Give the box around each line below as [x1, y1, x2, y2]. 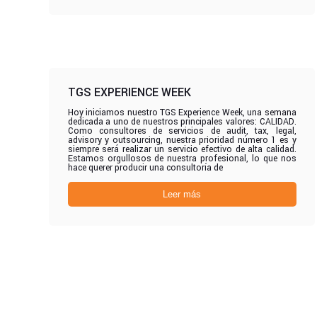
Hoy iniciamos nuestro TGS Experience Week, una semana [67, 105, 296, 119]
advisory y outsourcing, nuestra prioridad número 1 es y [67, 133, 296, 146]
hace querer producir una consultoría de [67, 161, 223, 174]
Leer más [163, 188, 202, 200]
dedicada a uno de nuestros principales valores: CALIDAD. [67, 115, 296, 128]
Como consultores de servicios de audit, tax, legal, [67, 124, 296, 137]
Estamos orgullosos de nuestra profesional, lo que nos [67, 151, 296, 165]
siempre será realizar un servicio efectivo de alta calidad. [67, 142, 296, 156]
